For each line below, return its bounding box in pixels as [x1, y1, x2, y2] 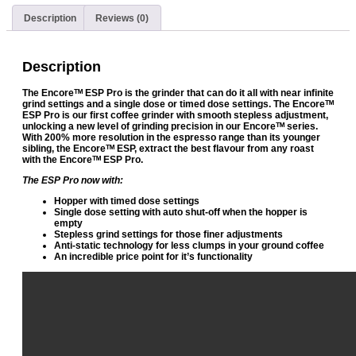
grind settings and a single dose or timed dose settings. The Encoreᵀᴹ [22, 99, 334, 110]
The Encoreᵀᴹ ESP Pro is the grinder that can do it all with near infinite [22, 87, 334, 99]
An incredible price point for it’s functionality [54, 251, 253, 263]
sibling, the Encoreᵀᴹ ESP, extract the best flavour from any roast [22, 143, 314, 155]
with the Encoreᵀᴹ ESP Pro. [22, 154, 143, 166]
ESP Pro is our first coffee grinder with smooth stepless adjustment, [22, 110, 328, 122]
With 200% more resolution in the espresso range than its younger [22, 132, 320, 144]
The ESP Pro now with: [22, 175, 123, 187]
